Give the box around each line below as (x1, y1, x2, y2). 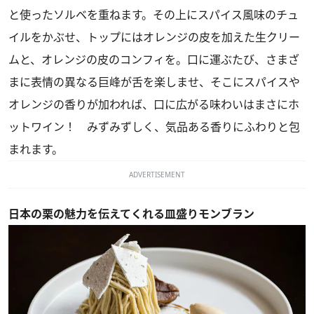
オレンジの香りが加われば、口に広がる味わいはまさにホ (8, 96, 299, 112)
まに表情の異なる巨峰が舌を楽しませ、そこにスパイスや (8, 74, 300, 90)
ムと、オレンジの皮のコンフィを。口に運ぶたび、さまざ (8, 51, 299, 67)
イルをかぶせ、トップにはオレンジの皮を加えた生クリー (8, 29, 300, 45)
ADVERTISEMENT (129, 169, 185, 179)
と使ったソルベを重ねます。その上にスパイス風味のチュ (8, 6, 299, 22)
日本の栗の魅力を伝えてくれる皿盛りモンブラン (8, 205, 254, 221)
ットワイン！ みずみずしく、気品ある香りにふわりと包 (8, 118, 300, 135)
